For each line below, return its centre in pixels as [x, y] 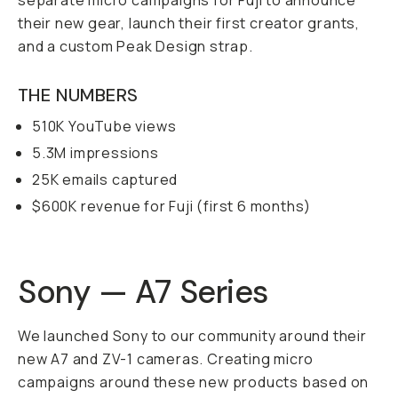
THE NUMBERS [78, 95]
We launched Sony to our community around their [192, 336]
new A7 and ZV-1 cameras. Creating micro [166, 359]
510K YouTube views [104, 126]
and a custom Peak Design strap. [135, 46]
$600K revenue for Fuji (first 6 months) [172, 206]
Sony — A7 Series [143, 292]
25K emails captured [105, 179]
